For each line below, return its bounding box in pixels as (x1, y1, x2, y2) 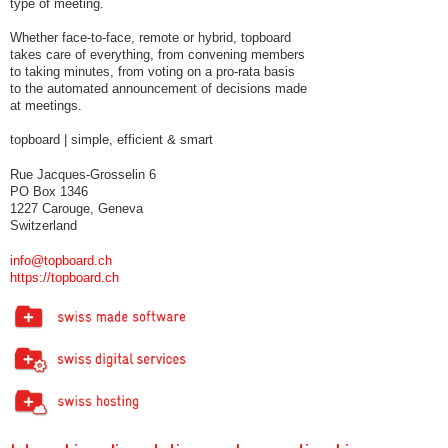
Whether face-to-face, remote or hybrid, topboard (10, 29, 291, 45)
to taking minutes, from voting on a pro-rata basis (10, 63, 295, 79)
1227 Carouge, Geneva (10, 200, 143, 216)
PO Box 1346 (10, 183, 88, 199)
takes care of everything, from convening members (10, 46, 305, 62)
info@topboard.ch (10, 252, 112, 268)
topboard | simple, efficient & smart (10, 132, 213, 148)
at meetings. (10, 97, 82, 113)
